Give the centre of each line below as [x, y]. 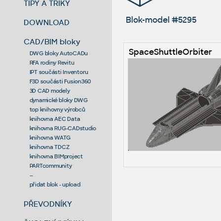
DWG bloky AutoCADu [59, 53]
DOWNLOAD [47, 22]
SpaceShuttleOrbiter [170, 52]
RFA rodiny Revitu [52, 62]
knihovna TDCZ [49, 147]
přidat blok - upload [55, 184]
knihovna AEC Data [55, 119]
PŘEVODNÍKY [48, 204]
